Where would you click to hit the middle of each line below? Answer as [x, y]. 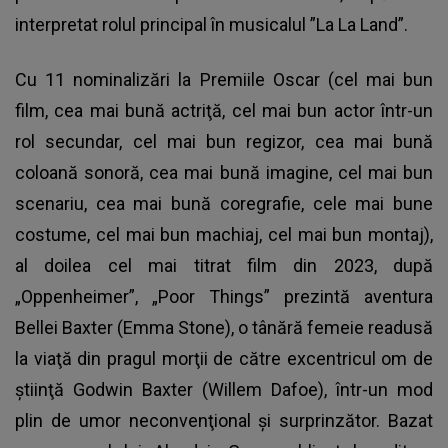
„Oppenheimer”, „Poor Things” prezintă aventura [224, 296]
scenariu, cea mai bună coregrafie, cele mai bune [224, 203]
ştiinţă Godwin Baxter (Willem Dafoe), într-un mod [224, 389]
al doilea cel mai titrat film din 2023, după [224, 265]
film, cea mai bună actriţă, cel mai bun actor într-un [224, 110]
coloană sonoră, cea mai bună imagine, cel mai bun [224, 172]
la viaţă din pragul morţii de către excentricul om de [224, 358]
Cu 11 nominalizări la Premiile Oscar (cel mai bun [224, 79]
